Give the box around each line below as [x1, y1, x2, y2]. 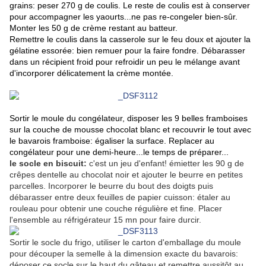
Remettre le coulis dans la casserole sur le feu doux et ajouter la [9, 34, 251, 45]
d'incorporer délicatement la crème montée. [9, 68, 173, 78]
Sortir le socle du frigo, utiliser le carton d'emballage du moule [9, 237, 241, 248]
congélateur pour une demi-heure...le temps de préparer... [9, 147, 229, 157]
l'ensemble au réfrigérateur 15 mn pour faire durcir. [9, 215, 201, 225]
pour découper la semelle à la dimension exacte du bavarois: [9, 249, 238, 259]
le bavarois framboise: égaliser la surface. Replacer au [9, 136, 214, 146]
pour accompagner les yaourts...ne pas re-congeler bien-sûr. [9, 12, 237, 22]
